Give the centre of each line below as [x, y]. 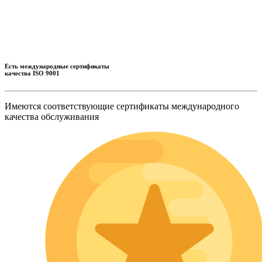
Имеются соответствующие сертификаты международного [122, 106]
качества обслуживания [52, 117]
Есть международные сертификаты [57, 66]
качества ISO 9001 [32, 73]
